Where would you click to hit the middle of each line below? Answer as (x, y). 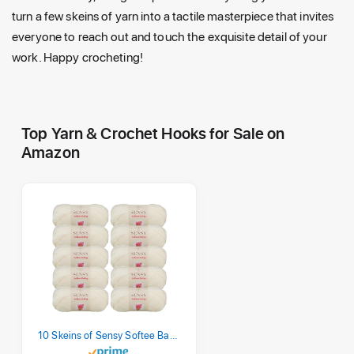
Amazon (51, 152)
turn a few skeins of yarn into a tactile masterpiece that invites (173, 16)
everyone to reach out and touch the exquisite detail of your (169, 36)
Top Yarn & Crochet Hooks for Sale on (153, 133)
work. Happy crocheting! (77, 57)
